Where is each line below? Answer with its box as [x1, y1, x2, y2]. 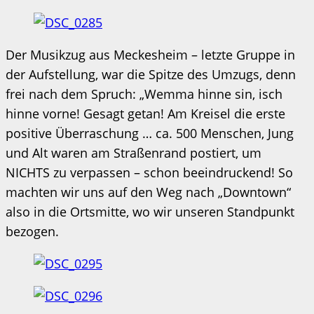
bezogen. [6, 222, 59, 240]
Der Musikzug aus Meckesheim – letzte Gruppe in [6, 46, 295, 63]
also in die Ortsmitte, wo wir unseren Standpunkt [6, 203, 294, 220]
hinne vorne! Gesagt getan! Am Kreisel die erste [6, 104, 285, 122]
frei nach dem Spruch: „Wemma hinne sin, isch [6, 85, 282, 102]
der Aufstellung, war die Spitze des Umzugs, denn [6, 65, 296, 83]
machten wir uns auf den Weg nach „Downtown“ [6, 183, 291, 200]
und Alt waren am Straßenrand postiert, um [6, 144, 261, 161]
